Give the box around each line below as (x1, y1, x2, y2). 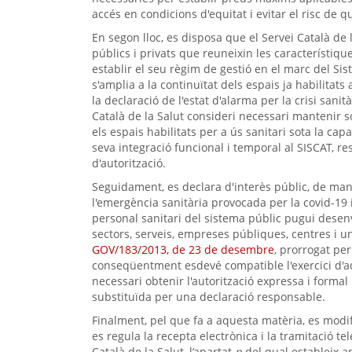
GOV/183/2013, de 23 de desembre (92, 242, 274, 258)
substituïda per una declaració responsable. (92, 289, 325, 305)
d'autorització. (92, 156, 166, 171)
